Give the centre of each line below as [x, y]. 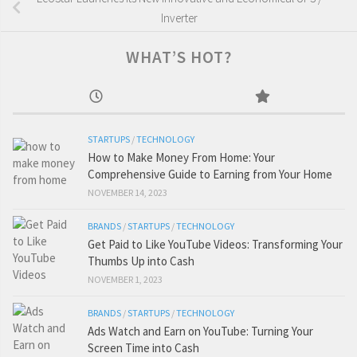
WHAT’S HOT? [179, 57]
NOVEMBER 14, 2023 [127, 193]
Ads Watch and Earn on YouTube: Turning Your [200, 331]
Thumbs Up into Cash [141, 261]
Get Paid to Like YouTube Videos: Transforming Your [215, 245]
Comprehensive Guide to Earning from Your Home [210, 175]
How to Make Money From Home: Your [181, 158]
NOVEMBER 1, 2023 [125, 280]
